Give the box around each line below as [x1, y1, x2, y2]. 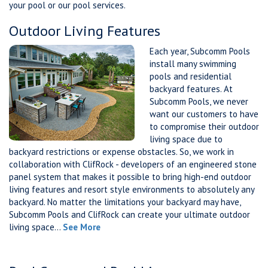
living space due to [150, 133, 223, 145]
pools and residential [150, 71, 232, 82]
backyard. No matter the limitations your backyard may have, [9, 196, 240, 208]
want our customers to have [150, 108, 258, 120]
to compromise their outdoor [150, 121, 259, 132]
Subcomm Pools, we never [150, 96, 248, 107]
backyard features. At [150, 83, 233, 95]
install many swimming [150, 58, 236, 69]
